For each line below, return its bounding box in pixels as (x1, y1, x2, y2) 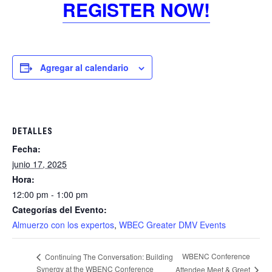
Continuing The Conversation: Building (43, 251, 173, 262)
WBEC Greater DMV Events (119, 219, 226, 231)
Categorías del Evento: (12, 203, 107, 216)
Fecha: (12, 143, 41, 155)
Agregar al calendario (40, 61, 129, 73)
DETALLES (12, 126, 53, 136)
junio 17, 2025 (12, 158, 67, 170)
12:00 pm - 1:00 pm (12, 188, 88, 200)
